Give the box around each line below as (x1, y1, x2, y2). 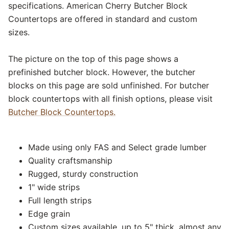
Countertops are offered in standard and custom (8, 14, 197, 25)
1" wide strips (28, 182, 80, 193)
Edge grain (28, 209, 70, 219)
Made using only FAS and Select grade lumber (28, 142, 207, 153)
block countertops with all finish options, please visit (8, 94, 213, 104)
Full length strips (28, 195, 91, 206)
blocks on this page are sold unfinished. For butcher (8, 80, 209, 91)
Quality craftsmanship (28, 155, 112, 166)
